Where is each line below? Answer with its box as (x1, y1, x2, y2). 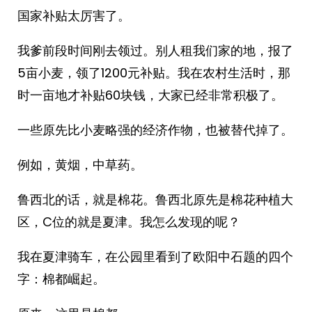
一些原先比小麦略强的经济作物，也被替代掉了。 (17, 121, 293, 139)
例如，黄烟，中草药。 (17, 156, 143, 173)
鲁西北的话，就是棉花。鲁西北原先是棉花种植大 (17, 191, 293, 208)
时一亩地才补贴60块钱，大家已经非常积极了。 (17, 86, 283, 104)
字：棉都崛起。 (17, 270, 105, 288)
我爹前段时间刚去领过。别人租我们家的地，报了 (17, 42, 293, 59)
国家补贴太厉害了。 (17, 7, 130, 24)
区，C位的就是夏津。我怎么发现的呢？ (17, 213, 240, 231)
